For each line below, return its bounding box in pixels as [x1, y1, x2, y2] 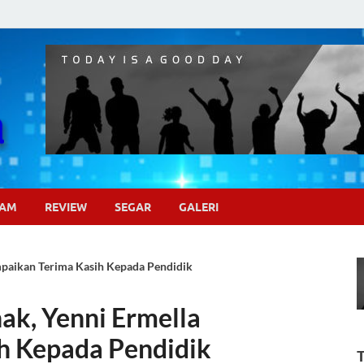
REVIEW [45, 200, 87, 214]
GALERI [179, 200, 219, 214]
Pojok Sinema [23, 64, 219, 104]
